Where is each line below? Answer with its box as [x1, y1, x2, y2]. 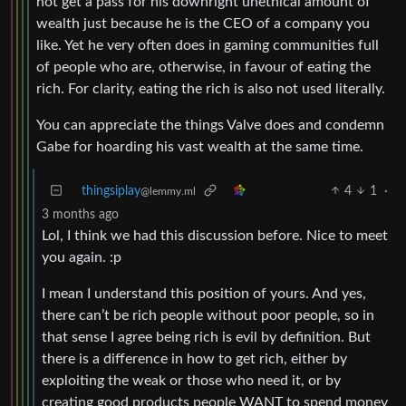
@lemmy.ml [140, 185, 196, 197]
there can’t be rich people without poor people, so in [42, 307, 374, 323]
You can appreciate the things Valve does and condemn [36, 117, 384, 132]
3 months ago [42, 208, 119, 221]
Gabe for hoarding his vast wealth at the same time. [36, 139, 363, 154]
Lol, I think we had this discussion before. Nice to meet [42, 227, 388, 243]
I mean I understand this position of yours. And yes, [42, 285, 366, 301]
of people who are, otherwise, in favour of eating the [36, 59, 371, 74]
